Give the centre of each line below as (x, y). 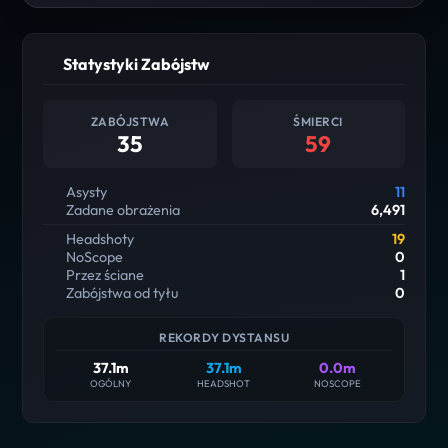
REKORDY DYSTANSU (224, 337)
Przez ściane (104, 274)
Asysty (85, 191)
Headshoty (99, 238)
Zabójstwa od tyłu (121, 292)
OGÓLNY (111, 382)
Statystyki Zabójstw (137, 63)
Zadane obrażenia (122, 209)
